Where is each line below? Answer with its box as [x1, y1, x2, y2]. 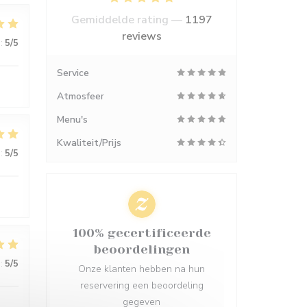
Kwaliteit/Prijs [57, 136, 121, 149]
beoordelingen [93, 243, 190, 256]
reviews [121, 29, 162, 44]
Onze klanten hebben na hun [78, 262, 205, 275]
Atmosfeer [57, 90, 104, 103]
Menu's [57, 113, 88, 126]
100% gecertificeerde [72, 226, 211, 240]
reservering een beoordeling [79, 279, 204, 292]
